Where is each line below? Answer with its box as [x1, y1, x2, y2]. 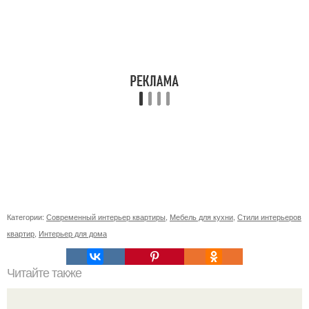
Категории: [7, 210, 46, 222]
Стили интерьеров [237, 210, 301, 222]
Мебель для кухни [170, 210, 233, 222]
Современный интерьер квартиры [46, 210, 166, 222]
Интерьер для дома [39, 227, 107, 239]
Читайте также [7, 266, 81, 280]
